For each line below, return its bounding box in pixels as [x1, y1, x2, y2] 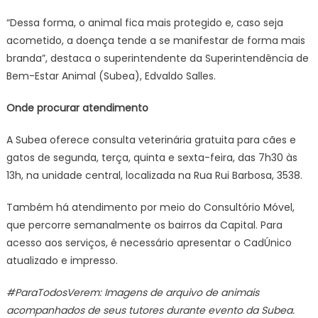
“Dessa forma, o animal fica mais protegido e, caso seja [6, 16, 283, 30]
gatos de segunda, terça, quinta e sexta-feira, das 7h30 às [6, 150, 297, 165]
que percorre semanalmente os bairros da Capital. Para [6, 218, 283, 232]
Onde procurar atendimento [6, 101, 148, 115]
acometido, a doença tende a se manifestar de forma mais [6, 33, 305, 48]
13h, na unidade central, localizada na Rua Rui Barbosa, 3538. [6, 168, 302, 182]
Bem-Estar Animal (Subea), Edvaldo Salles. [6, 69, 216, 83]
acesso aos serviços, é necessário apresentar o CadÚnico [6, 236, 292, 250]
